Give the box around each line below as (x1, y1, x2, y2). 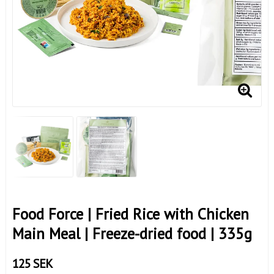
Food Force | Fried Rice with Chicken (12, 204, 249, 224)
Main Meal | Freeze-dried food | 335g (12, 223, 252, 243)
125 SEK (12, 255, 53, 272)
